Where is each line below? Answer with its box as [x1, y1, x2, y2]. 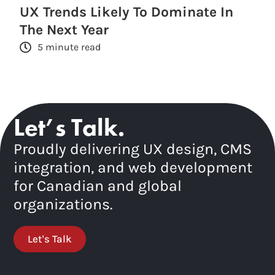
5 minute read [37, 41, 101, 53]
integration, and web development [14, 158, 253, 177]
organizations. [14, 195, 113, 214]
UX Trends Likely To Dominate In [20, 3, 234, 20]
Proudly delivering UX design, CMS [14, 140, 252, 158]
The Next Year [20, 21, 109, 38]
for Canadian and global [14, 177, 182, 195]
